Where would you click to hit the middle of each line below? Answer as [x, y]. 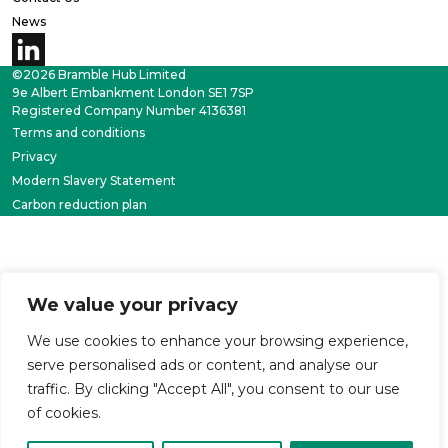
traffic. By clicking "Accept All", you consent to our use [213, 389]
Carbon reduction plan [79, 204]
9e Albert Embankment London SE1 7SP [133, 92]
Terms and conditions [78, 132]
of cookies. [64, 413]
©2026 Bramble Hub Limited [99, 74]
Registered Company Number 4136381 [129, 110]
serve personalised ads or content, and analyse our [202, 365]
